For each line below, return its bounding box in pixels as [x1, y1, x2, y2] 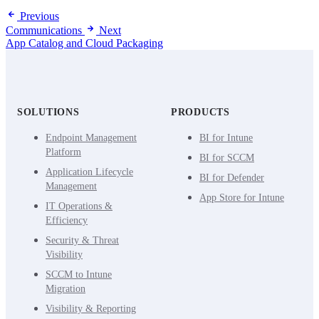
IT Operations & [46, 201, 113, 212]
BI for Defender [199, 172, 264, 184]
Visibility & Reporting [46, 303, 136, 315]
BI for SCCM [199, 152, 254, 164]
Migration [46, 283, 85, 295]
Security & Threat [46, 235, 119, 246]
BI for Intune [199, 132, 253, 144]
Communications [6, 24, 82, 37]
